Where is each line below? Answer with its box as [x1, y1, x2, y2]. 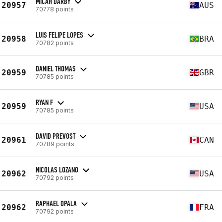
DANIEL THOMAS [36, 63, 76, 73]
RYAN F [36, 97, 53, 107]
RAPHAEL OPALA [36, 198, 77, 208]
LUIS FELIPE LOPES [36, 30, 83, 40]
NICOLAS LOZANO [36, 165, 78, 174]
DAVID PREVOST [36, 131, 75, 141]
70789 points [36, 140, 74, 148]
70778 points [36, 5, 74, 13]
